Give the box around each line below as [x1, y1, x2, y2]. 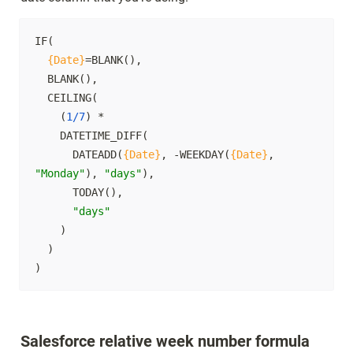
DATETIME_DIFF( [35, 128, 60, 142]
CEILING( [35, 91, 47, 104]
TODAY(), [35, 185, 72, 199]
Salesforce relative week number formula [20, 331, 310, 351]
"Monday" [35, 166, 85, 180]
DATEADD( [72, 147, 123, 161]
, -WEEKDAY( [161, 147, 230, 161]
